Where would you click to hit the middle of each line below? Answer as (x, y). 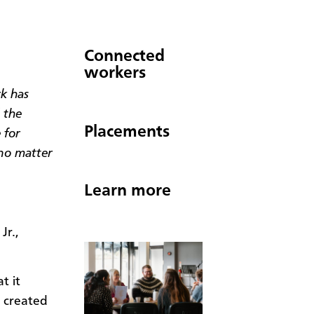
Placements (127, 132)
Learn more (128, 191)
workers (115, 73)
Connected (124, 56)
